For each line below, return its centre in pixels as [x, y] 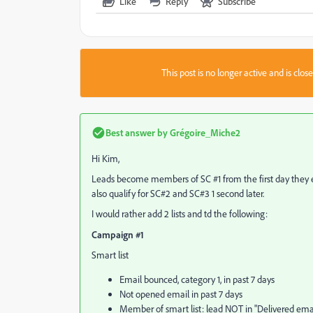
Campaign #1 [118, 234]
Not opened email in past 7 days [181, 294]
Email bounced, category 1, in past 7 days [197, 279]
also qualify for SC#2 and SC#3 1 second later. [178, 194]
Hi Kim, [105, 159]
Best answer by [137, 132]
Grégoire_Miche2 [204, 132]
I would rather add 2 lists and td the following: [180, 214]
